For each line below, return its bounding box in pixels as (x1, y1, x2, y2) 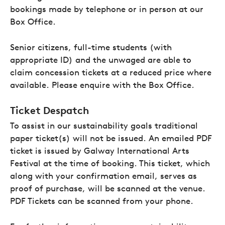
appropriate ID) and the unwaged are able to (10, 54, 191, 65)
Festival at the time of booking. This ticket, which (10, 158, 210, 168)
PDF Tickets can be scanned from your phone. (10, 195, 193, 206)
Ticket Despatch (10, 104, 89, 117)
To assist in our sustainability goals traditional (10, 120, 198, 131)
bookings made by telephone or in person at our (10, 4, 203, 14)
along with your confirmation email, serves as (10, 170, 197, 181)
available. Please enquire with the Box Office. (10, 79, 194, 90)
